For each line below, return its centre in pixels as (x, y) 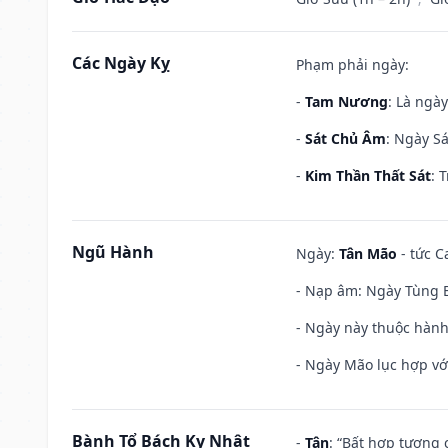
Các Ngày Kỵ (121, 62)
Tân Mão (368, 253)
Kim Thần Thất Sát (368, 175)
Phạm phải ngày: (352, 64)
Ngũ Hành (113, 251)
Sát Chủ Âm (345, 138)
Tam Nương (346, 101)
